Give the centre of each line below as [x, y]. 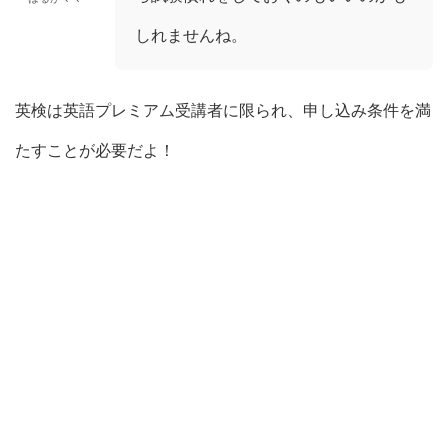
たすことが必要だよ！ [95, 149]
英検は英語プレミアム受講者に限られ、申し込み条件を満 [223, 109]
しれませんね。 [191, 34]
